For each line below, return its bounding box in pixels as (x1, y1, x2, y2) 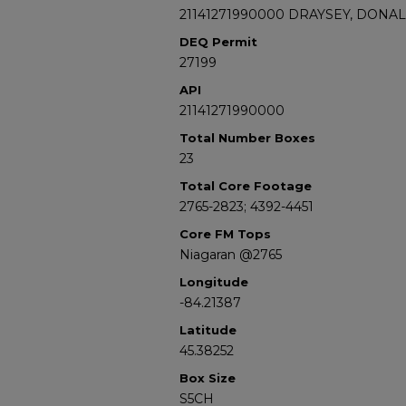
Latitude (179, 323, 237, 337)
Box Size (179, 371, 236, 385)
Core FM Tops (179, 227, 271, 241)
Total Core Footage (179, 179, 312, 193)
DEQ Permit (179, 34, 257, 49)
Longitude (179, 275, 248, 289)
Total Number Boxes (179, 130, 315, 145)
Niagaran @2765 (179, 246, 282, 263)
